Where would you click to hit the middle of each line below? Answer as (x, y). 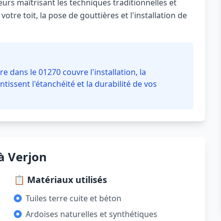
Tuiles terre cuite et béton (74, 198)
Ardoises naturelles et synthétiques (92, 214)
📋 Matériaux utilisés (60, 180)
